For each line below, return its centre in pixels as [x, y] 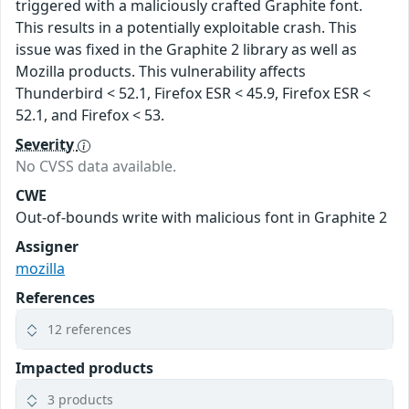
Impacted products [84, 368]
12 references [89, 330]
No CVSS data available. [96, 167]
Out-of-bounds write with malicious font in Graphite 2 [201, 218]
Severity [47, 145]
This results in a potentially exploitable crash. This [186, 28]
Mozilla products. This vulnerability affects [161, 72]
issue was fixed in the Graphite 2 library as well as [186, 50]
